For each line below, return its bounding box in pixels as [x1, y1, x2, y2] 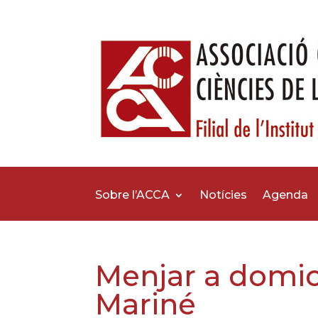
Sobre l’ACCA [95, 188, 170, 202]
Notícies [199, 188, 248, 202]
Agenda [263, 188, 309, 202]
